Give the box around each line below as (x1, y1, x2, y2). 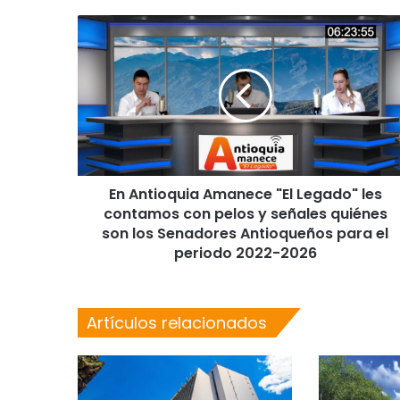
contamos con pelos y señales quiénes (103, 204, 387, 224)
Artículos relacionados (87, 312, 267, 334)
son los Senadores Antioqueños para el (102, 223, 388, 244)
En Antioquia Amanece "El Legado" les (108, 184, 382, 204)
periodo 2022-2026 (173, 243, 317, 263)
